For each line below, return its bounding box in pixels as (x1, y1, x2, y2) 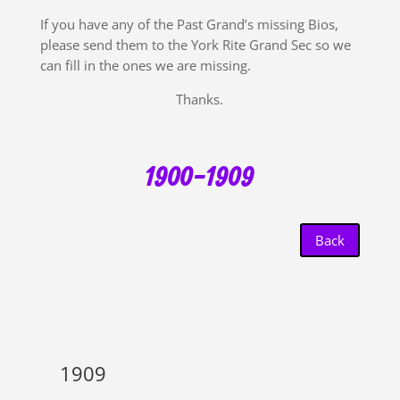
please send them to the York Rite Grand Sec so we (39, 36, 351, 54)
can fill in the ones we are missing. (39, 56, 251, 74)
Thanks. (176, 90, 224, 108)
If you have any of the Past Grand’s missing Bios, (39, 15, 338, 33)
